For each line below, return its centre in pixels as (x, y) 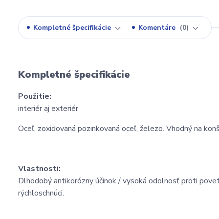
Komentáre (158, 27)
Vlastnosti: (40, 168)
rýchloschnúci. (43, 193)
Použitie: (36, 96)
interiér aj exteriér (48, 108)
